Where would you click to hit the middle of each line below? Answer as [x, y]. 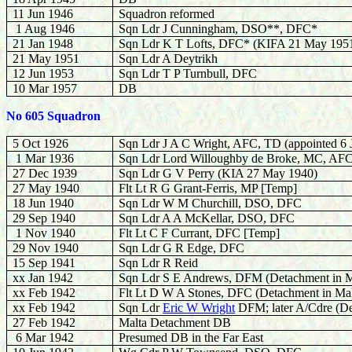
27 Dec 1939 [45, 173]
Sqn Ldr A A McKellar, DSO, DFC [207, 218]
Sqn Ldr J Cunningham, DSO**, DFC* [218, 29]
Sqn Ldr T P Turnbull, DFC [188, 73]
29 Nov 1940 [46, 248]
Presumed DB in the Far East [191, 337]
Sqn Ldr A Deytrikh [169, 59]
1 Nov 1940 [44, 233]
